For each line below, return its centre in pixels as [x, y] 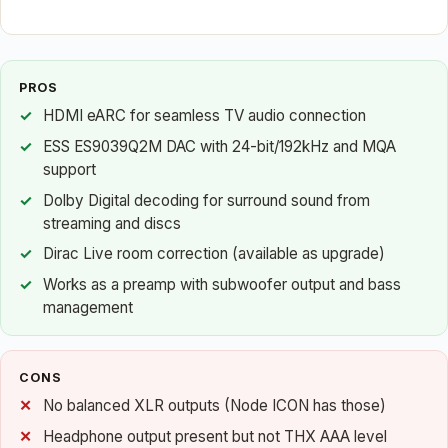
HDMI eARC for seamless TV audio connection [204, 116]
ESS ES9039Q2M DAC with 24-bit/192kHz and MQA [219, 147]
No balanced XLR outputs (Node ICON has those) [214, 406]
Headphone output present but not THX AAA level [215, 436]
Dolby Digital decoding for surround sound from [206, 200]
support [69, 170]
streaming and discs [112, 223]
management [88, 307]
